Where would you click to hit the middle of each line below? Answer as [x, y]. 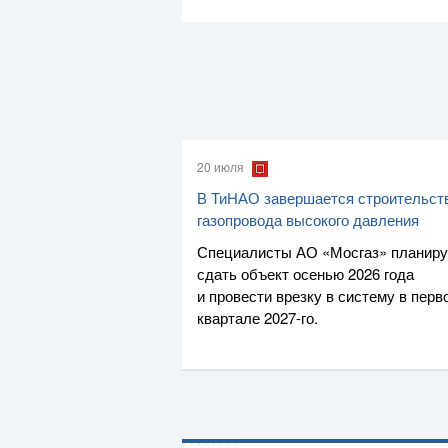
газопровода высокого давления [308, 219]
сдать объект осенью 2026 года [305, 273]
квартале [230, 317]
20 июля [222, 167]
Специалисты [246, 251]
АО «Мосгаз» [341, 251]
